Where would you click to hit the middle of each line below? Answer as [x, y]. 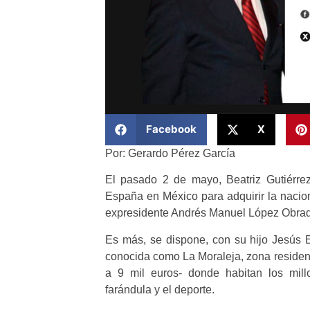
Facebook [171, 129]
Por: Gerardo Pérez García [170, 153]
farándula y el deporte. [160, 289]
